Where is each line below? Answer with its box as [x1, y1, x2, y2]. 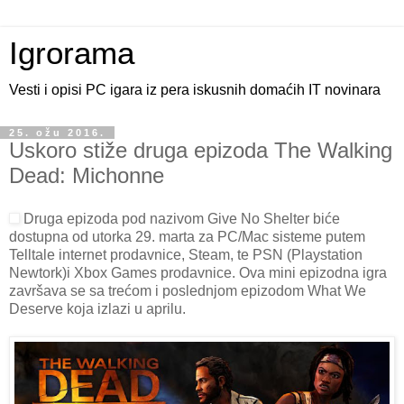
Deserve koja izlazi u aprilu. [9, 300, 186, 317]
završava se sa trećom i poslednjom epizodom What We [9, 282, 366, 298]
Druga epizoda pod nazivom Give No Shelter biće [20, 210, 340, 226]
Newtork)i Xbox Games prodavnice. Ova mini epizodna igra [9, 264, 387, 280]
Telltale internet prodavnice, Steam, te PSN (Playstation [9, 246, 363, 262]
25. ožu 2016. [9, 127, 106, 138]
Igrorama [9, 36, 134, 70]
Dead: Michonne [9, 163, 164, 188]
